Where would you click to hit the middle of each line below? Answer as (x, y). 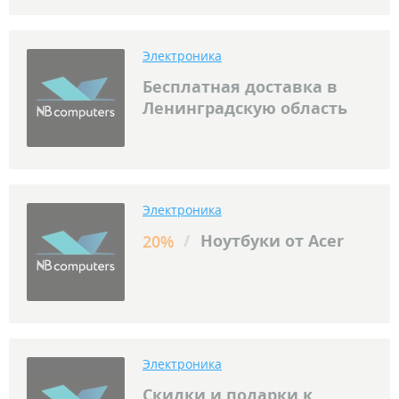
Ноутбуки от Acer (270, 241)
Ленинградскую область (245, 108)
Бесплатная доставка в (240, 87)
